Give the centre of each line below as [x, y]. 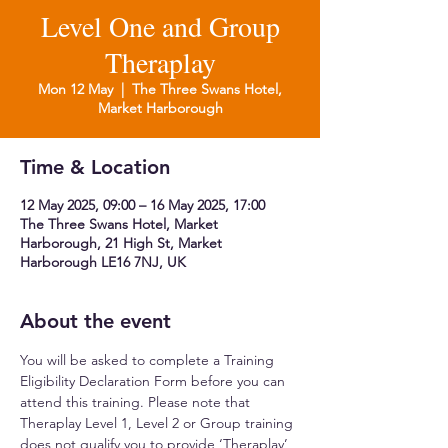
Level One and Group [160, 26]
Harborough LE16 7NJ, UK [103, 262]
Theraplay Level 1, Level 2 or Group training [158, 423]
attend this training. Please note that [137, 402]
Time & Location [95, 167]
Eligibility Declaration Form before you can [154, 381]
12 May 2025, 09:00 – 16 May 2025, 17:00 [142, 205]
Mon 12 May [75, 89]
